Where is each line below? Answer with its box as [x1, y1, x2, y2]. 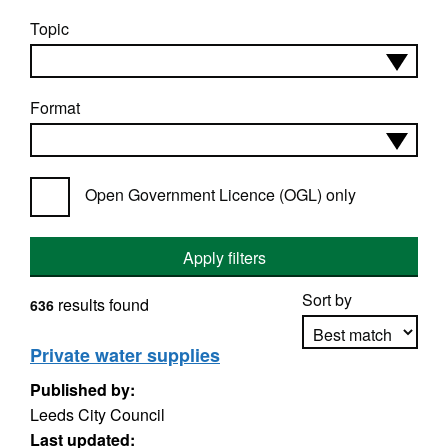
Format [30, 96, 80, 119]
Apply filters [182, 246, 266, 269]
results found [54, 293, 149, 316]
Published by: [30, 378, 135, 401]
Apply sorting [314, 378, 407, 402]
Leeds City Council [30, 403, 165, 426]
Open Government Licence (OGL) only [85, 183, 356, 206]
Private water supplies [30, 342, 220, 368]
